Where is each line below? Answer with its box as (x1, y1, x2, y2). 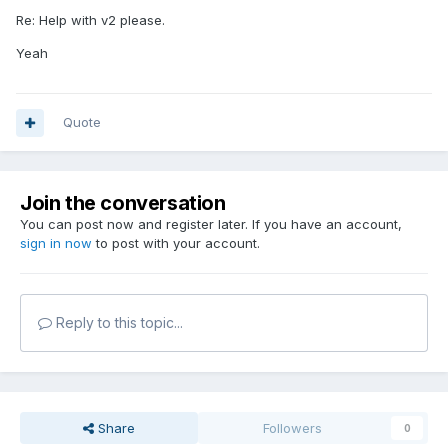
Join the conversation (20, 191, 226, 216)
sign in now (20, 235, 92, 252)
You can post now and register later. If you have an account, (20, 216, 402, 233)
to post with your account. (92, 235, 260, 252)
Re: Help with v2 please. (16, 12, 165, 29)
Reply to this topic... (52, 314, 183, 332)
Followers (263, 420, 323, 437)
